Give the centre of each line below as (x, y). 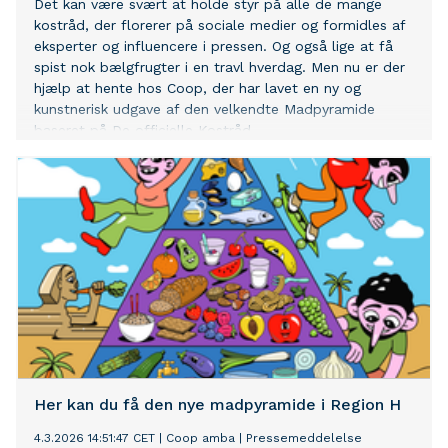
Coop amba (200, 438)
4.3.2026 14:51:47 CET (94, 438)
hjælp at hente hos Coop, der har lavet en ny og (197, 88)
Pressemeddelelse (304, 438)
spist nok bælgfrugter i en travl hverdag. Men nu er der (219, 67)
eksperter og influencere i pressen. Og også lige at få (213, 46)
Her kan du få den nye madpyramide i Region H (217, 405)
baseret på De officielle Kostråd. (144, 130)
